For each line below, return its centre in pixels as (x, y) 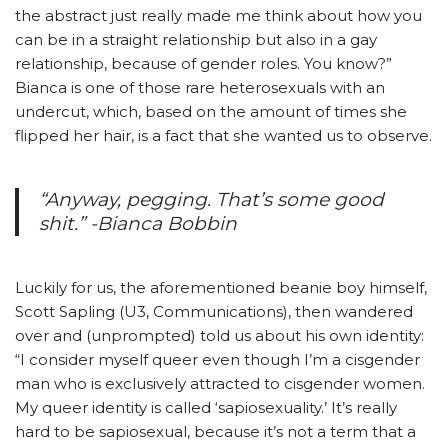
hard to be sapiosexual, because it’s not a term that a (215, 431)
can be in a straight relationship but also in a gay (196, 39)
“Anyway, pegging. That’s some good (211, 199)
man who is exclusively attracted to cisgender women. (220, 383)
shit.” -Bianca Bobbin (138, 223)
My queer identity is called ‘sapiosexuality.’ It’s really (206, 407)
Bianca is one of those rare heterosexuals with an (200, 87)
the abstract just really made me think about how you (218, 15)
